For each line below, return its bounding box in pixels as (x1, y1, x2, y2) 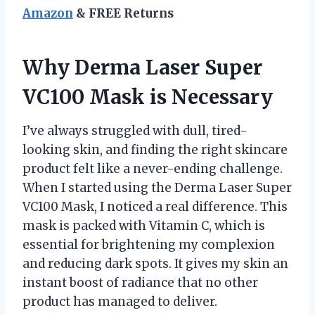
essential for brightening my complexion (22, 236, 275, 252)
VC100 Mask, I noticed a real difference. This (22, 198, 288, 214)
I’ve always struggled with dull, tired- (22, 122, 247, 139)
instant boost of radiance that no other (22, 274, 258, 290)
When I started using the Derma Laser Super (22, 179, 292, 195)
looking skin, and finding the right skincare (22, 141, 288, 157)
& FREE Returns (73, 5, 174, 21)
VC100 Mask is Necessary (22, 84, 273, 110)
